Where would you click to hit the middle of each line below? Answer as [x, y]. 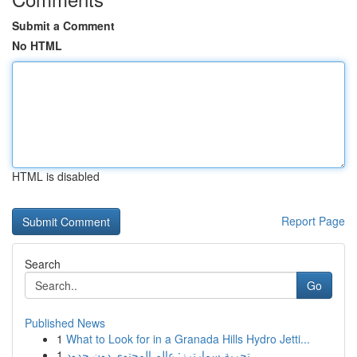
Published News [65, 323]
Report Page [313, 221]
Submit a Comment [63, 25]
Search [43, 264]
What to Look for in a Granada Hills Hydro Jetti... [188, 339]
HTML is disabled [56, 176]
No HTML [37, 45]
